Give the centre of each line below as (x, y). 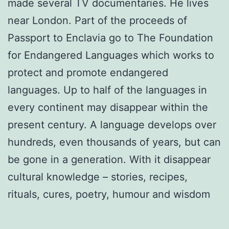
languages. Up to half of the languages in (107, 90)
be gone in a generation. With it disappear (109, 159)
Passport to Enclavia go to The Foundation (110, 38)
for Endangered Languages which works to (111, 55)
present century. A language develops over (112, 124)
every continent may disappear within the (108, 107)
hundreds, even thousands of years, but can (114, 142)
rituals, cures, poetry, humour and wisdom (109, 194)
